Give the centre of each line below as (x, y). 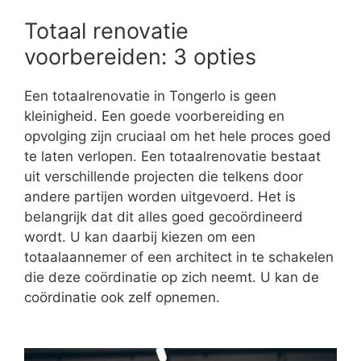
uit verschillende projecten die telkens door (164, 176)
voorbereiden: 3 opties (140, 56)
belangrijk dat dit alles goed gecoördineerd (164, 216)
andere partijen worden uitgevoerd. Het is (160, 196)
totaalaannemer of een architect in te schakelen (179, 257)
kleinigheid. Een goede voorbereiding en (154, 116)
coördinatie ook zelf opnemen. (122, 297)
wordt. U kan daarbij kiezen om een (140, 237)
